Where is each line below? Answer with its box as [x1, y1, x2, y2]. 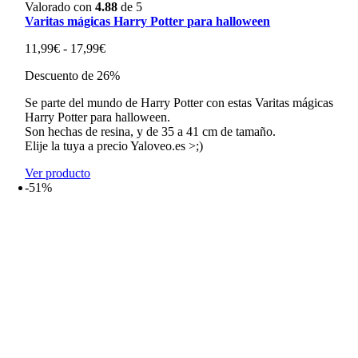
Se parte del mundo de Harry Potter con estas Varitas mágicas [25, 95, 334, 109]
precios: [105, 69, 145, 83]
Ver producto [25, 165, 91, 180]
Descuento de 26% [25, 68, 121, 82]
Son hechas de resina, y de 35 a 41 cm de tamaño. [25, 124, 276, 138]
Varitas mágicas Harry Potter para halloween [25, 14, 271, 28]
